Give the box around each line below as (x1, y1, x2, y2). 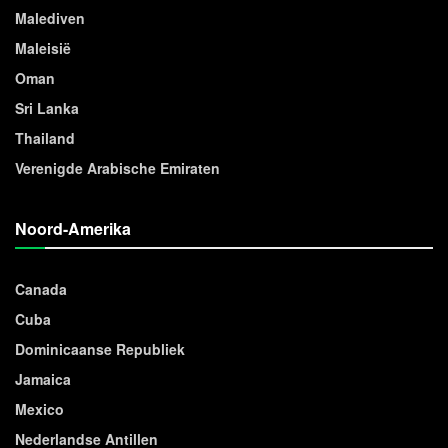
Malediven (15, 7, 85, 28)
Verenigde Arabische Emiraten (15, 157, 220, 178)
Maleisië (15, 37, 71, 58)
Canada (15, 278, 67, 299)
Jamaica (15, 368, 71, 389)
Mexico (15, 398, 64, 419)
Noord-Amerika (15, 216, 131, 240)
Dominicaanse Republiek (15, 338, 185, 359)
